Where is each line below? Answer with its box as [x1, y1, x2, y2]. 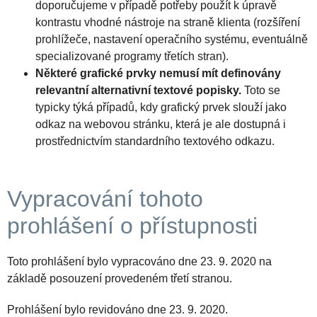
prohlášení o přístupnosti [7, 213, 258, 239]
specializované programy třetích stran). [35, 50, 229, 63]
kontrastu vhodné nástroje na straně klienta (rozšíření [35, 16, 300, 29]
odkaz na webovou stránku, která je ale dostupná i [35, 118, 286, 131]
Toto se [241, 84, 280, 97]
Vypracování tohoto [7, 186, 203, 212]
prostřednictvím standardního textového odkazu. [35, 135, 275, 148]
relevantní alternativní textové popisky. [35, 84, 241, 97]
